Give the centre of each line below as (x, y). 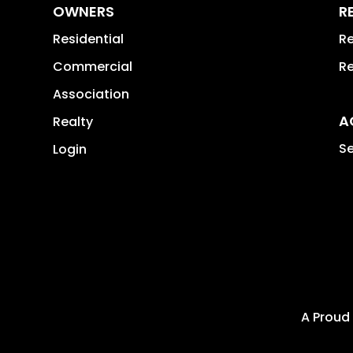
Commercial (93, 67)
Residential (89, 39)
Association (91, 95)
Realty (73, 122)
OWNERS (84, 12)
